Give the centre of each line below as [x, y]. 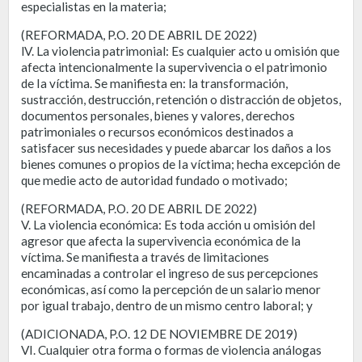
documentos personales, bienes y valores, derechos [158, 115]
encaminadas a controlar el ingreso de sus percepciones [170, 273]
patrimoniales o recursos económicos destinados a [157, 131]
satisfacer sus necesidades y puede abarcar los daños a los [176, 147]
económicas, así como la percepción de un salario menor [171, 289]
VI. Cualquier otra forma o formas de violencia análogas [171, 349]
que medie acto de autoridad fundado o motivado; [154, 180]
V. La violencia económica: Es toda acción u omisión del [168, 224]
